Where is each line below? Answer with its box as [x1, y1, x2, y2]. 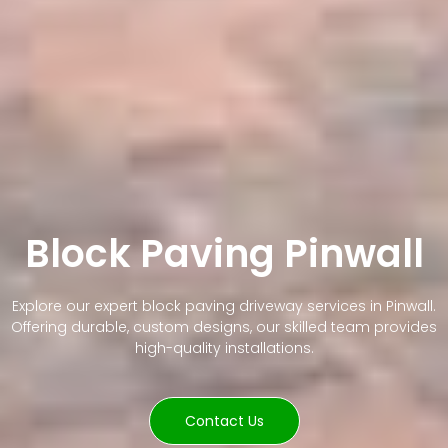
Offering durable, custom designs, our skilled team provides [11, 316, 437, 337]
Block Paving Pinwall [24, 226, 424, 280]
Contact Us [184, 410, 264, 431]
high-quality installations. [134, 337, 314, 358]
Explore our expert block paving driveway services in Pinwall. [12, 295, 436, 316]
